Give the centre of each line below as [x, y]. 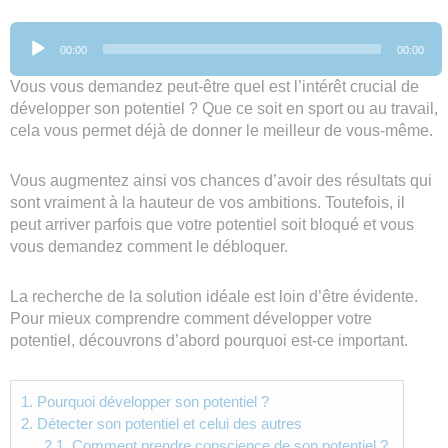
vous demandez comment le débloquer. [149, 246]
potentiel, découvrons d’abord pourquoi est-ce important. [209, 340]
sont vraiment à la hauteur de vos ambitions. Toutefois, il [207, 202]
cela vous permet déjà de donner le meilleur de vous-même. [221, 130]
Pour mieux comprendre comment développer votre [191, 318]
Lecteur [35, 31]
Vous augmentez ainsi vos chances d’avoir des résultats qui [221, 180]
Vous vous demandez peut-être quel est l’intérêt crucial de [214, 86]
